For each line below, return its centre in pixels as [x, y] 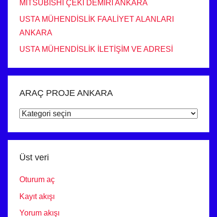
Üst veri [34, 158]
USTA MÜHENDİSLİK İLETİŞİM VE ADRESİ [96, 49]
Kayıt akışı [37, 196]
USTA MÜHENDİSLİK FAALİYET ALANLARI [97, 19]
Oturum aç [37, 180]
